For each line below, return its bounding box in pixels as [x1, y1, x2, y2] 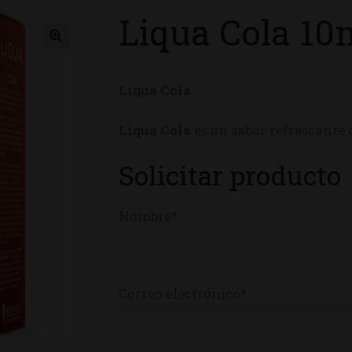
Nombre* [119, 207, 178, 225]
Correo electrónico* [119, 284, 247, 302]
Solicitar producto [119, 157, 342, 192]
